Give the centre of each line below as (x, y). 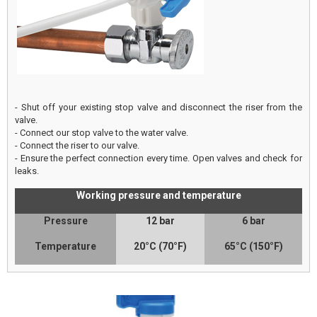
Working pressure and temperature (158, 196)
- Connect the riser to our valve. (77, 146)
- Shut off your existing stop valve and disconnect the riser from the (158, 108)
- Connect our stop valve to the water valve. (102, 133)
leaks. (27, 171)
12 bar (160, 221)
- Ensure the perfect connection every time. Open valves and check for (158, 158)
